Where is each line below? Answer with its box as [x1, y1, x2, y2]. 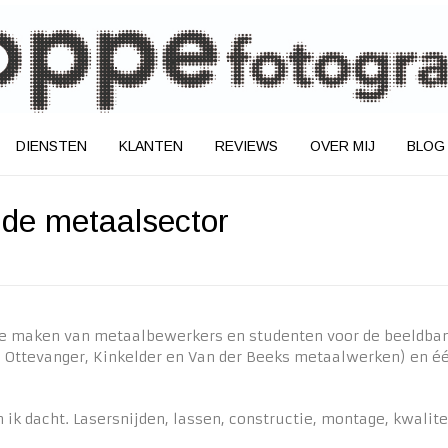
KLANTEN [118, 138, 183, 155]
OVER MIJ [309, 138, 375, 155]
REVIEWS [214, 138, 278, 155]
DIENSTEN [15, 138, 87, 155]
